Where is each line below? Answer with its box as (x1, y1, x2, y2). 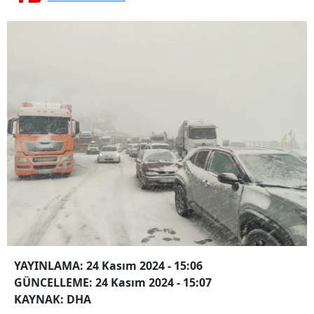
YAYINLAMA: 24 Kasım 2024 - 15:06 (14, 257, 203, 273)
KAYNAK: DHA (14, 291, 91, 307)
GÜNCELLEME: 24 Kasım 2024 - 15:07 (14, 274, 212, 290)
